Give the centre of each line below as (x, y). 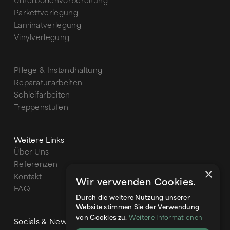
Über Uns (31, 152)
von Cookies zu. (102, 218)
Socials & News (42, 222)
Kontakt (28, 177)
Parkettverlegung (46, 13)
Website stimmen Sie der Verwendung (138, 208)
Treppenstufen (41, 108)
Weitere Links (39, 141)
